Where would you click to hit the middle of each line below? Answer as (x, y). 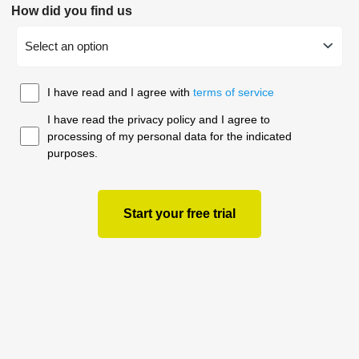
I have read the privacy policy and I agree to (159, 119)
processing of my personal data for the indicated (169, 136)
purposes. (73, 153)
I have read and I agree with (120, 93)
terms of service (234, 93)
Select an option (67, 46)
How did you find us (72, 10)
